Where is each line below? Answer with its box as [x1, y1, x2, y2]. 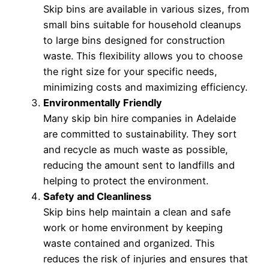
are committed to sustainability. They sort [43, 127, 237, 140]
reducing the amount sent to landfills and [43, 159, 235, 171]
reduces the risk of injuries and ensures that [43, 252, 248, 265]
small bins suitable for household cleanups [43, 18, 241, 31]
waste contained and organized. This [43, 237, 215, 249]
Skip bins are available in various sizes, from [43, 2, 249, 15]
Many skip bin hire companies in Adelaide [43, 112, 236, 124]
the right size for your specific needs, [43, 65, 217, 77]
